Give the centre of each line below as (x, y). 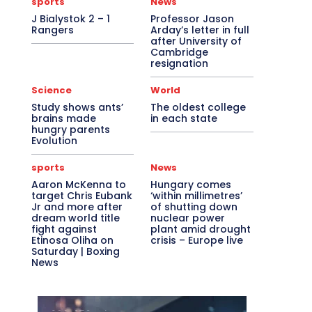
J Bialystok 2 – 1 (70, 19)
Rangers (52, 30)
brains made (63, 118)
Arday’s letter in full (200, 30)
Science (51, 90)
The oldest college (198, 107)
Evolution (54, 141)
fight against (64, 229)
